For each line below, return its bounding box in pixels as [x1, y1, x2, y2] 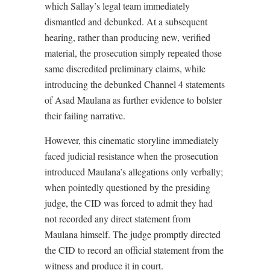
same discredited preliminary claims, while [45, 62, 206, 75]
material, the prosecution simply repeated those [45, 46, 222, 59]
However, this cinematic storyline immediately [45, 134, 219, 146]
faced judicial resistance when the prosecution [45, 149, 218, 162]
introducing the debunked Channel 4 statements [45, 78, 225, 90]
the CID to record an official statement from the [45, 243, 224, 256]
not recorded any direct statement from [45, 212, 190, 225]
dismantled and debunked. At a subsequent [45, 15, 207, 28]
